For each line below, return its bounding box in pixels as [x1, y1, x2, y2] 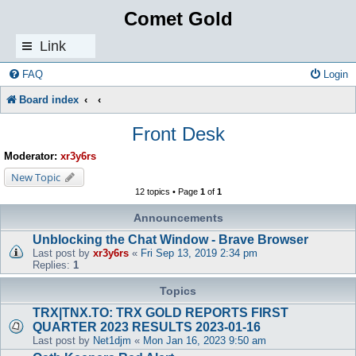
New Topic [11, 170, 60, 185]
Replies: [33, 259, 73, 272]
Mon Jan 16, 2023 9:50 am [143, 335, 266, 347]
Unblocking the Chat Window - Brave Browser [33, 233, 308, 247]
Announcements [133, 211, 223, 225]
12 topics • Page [134, 187, 200, 197]
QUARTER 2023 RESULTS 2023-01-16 [33, 320, 261, 335]
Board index [19, 94, 79, 106]
